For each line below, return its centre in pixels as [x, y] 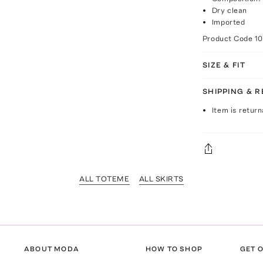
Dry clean [229, 10]
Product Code [228, 38]
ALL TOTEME [104, 178]
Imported [228, 22]
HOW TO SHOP [174, 249]
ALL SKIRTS [161, 178]
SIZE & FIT [224, 65]
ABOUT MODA [52, 249]
